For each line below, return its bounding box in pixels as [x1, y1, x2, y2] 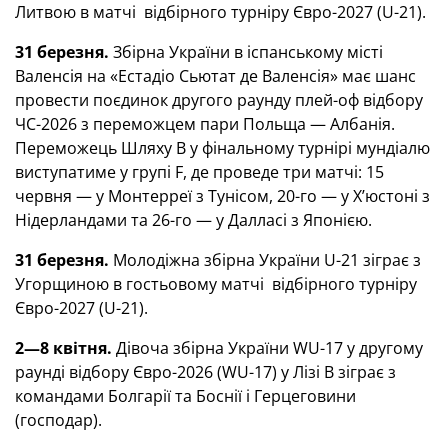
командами [15, 385, 108, 407]
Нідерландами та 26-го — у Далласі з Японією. [15, 209, 372, 231]
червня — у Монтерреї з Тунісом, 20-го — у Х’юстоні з [15, 185, 430, 207]
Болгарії [108, 385, 175, 407]
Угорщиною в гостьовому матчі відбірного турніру [15, 273, 417, 295]
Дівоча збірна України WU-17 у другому [112, 337, 423, 359]
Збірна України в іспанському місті [109, 41, 383, 63]
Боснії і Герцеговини [196, 385, 356, 407]
